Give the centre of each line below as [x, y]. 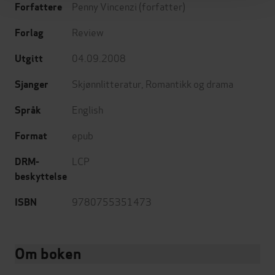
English [87, 109]
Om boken [48, 254]
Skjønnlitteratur [107, 83]
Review [88, 32]
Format [31, 136]
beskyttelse [41, 177]
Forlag [29, 33]
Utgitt [29, 59]
